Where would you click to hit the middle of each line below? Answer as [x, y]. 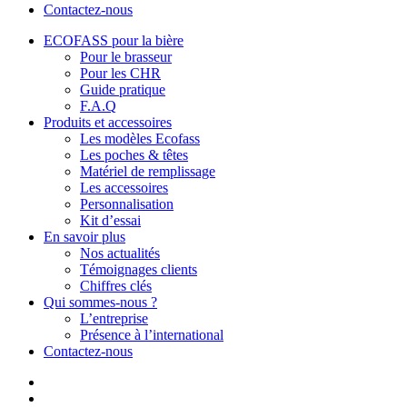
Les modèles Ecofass [140, 139]
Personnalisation [127, 204]
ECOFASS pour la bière [114, 40]
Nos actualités [120, 253]
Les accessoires [124, 188]
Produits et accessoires [108, 122]
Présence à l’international [152, 335]
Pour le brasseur [126, 57]
